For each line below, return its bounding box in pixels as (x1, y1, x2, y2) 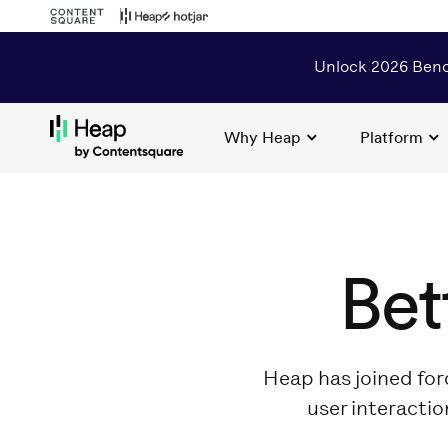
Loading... (49, 168, 111, 185)
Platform (360, 127, 423, 147)
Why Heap (224, 127, 301, 147)
